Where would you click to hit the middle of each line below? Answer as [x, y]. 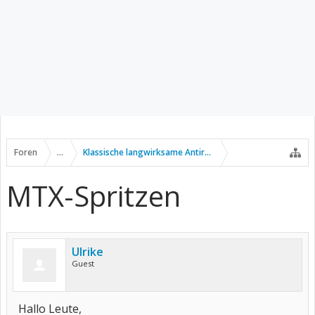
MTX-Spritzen [94, 196]
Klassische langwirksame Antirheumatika [165, 152]
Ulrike [88, 252]
